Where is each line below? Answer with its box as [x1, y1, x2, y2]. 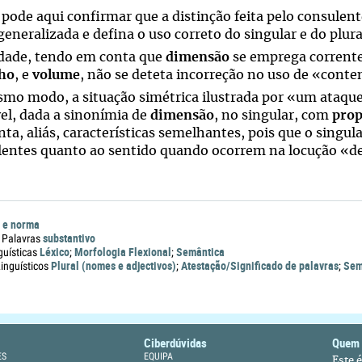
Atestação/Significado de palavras [181, 258, 339, 273]
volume [32, 69, 80, 82]
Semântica [176, 244, 225, 259]
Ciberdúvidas [144, 335, 207, 351]
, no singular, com [214, 109, 332, 122]
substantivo [43, 230, 95, 246]
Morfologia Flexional [74, 244, 171, 259]
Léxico [40, 244, 69, 259]
